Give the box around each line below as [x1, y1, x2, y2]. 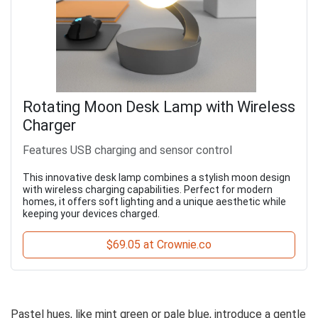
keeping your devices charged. [23, 208, 160, 220]
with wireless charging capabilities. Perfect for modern [23, 184, 273, 196]
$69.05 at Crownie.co [106, 238, 212, 252]
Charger [23, 116, 76, 135]
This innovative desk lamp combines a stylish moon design [23, 172, 290, 184]
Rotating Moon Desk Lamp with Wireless [23, 98, 295, 116]
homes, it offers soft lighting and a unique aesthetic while [23, 196, 286, 208]
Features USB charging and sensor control [23, 143, 232, 158]
